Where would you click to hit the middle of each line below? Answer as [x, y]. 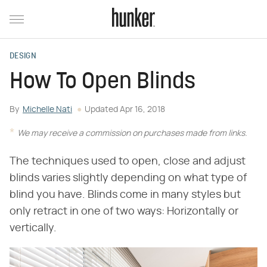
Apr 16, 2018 [142, 110]
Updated [102, 110]
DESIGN [23, 56]
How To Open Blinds [103, 83]
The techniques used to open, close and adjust [128, 162]
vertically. [33, 228]
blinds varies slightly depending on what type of [128, 178]
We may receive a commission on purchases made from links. [132, 133]
